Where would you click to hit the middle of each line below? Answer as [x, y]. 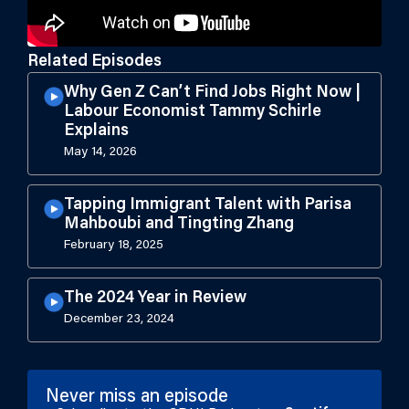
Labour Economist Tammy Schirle [193, 112]
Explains [96, 131]
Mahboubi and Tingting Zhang [179, 225]
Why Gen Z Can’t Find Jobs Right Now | [212, 93]
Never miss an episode [137, 397]
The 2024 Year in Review [155, 299]
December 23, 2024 [119, 320]
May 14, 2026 [100, 152]
